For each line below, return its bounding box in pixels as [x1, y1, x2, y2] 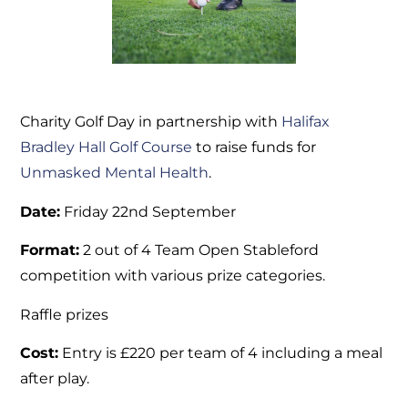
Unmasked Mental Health [20, 164, 209, 182]
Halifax [281, 113, 331, 131]
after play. [20, 370, 90, 388]
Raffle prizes [20, 305, 109, 323]
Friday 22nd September [60, 202, 237, 220]
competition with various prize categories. [20, 267, 326, 285]
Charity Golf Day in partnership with [20, 113, 282, 131]
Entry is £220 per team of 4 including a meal [58, 344, 383, 362]
